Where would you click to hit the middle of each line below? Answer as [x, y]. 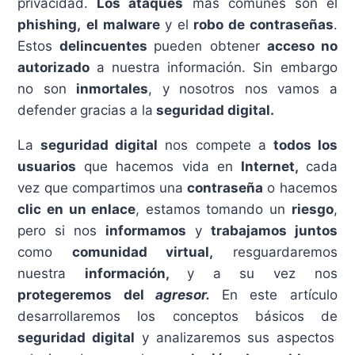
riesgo [312, 209]
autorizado [57, 67]
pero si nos [61, 230]
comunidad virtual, [143, 252]
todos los [305, 145]
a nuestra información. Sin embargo [217, 67]
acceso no [302, 46]
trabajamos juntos [274, 230]
